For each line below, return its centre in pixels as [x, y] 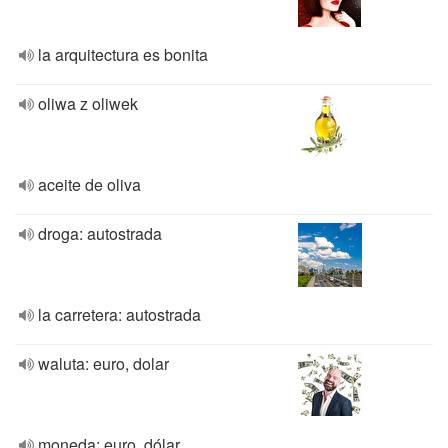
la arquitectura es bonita [123, 54]
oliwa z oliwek [88, 103]
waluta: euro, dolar [103, 363]
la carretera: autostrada [119, 314]
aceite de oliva [89, 184]
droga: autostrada [100, 233]
